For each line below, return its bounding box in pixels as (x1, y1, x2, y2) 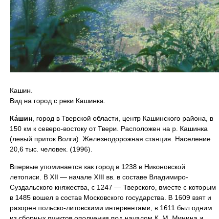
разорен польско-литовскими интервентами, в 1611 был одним (10, 204, 212, 212)
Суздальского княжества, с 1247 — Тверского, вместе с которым (10, 183, 216, 191)
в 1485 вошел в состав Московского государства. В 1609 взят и (10, 194, 211, 201)
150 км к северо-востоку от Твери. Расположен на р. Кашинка (10, 125, 208, 132)
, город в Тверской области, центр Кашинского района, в (32, 114, 213, 122)
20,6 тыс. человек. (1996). (10, 145, 92, 153)
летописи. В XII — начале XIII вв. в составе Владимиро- (10, 173, 188, 181)
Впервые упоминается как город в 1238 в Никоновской (10, 163, 185, 171)
